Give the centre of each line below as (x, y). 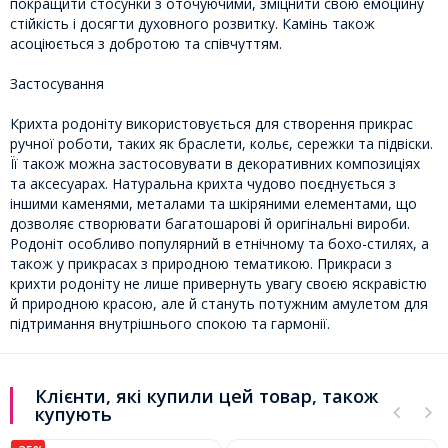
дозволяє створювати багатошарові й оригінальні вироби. (210, 223)
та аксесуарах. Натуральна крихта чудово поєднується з (203, 183)
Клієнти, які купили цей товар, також (206, 395)
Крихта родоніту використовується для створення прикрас (211, 123)
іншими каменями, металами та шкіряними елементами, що (213, 203)
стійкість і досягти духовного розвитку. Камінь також (192, 23)
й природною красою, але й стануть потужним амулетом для (219, 303)
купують (73, 413)
